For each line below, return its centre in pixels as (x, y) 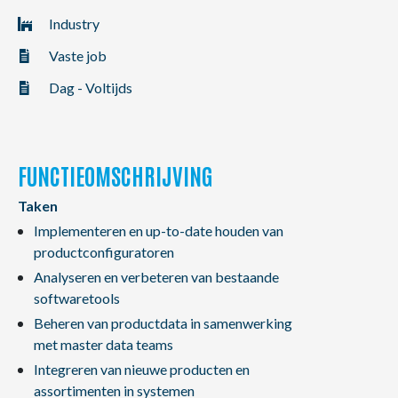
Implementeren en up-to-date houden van (158, 231)
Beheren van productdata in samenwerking (163, 323)
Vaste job (78, 56)
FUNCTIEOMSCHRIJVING (115, 175)
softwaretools (76, 298)
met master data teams (103, 344)
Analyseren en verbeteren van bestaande (156, 277)
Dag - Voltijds (91, 88)
